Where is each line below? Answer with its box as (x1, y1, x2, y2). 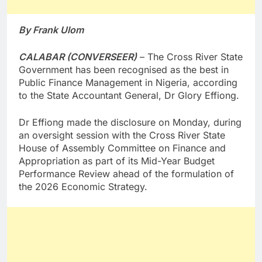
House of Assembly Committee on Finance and (19, 142, 226, 154)
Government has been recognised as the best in (19, 63, 229, 75)
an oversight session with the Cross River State (19, 129, 225, 141)
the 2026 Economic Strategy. (19, 180, 147, 192)
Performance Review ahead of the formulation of (19, 167, 234, 180)
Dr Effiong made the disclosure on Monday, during (19, 116, 242, 128)
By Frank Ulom (19, 23, 84, 36)
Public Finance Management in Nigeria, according (19, 76, 237, 88)
